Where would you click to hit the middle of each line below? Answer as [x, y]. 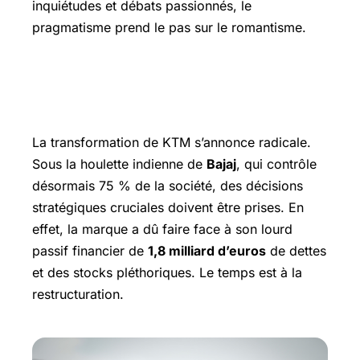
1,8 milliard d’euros [207, 251]
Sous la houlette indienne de [119, 164]
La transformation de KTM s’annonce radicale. [172, 142]
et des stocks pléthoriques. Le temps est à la [167, 272]
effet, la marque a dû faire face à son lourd [162, 229]
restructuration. [78, 294]
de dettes [296, 251]
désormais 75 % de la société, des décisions [168, 186]
